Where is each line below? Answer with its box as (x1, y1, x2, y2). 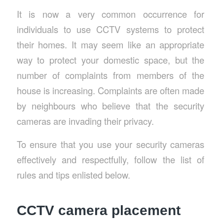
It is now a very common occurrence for (16, 7, 205, 20)
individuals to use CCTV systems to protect (16, 22, 205, 36)
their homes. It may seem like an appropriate (16, 37, 205, 51)
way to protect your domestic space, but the (16, 53, 205, 66)
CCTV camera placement (16, 202, 181, 218)
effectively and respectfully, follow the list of (16, 152, 205, 166)
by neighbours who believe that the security (16, 99, 205, 112)
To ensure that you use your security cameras (16, 137, 205, 150)
